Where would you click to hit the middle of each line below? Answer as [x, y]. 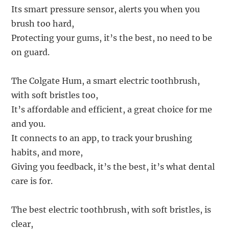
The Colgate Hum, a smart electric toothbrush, [106, 81]
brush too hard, [43, 24]
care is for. [32, 181]
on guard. [31, 52]
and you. [29, 124]
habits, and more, [47, 153]
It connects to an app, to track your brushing [102, 138]
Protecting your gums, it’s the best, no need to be [112, 38]
